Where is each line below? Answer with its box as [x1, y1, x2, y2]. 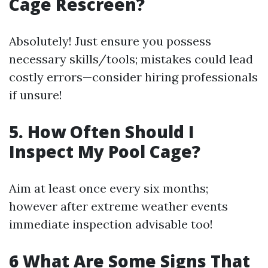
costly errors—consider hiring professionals [9, 69, 258, 84]
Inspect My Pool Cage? [9, 140, 200, 163]
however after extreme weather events [9, 199, 228, 214]
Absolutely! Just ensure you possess [9, 33, 211, 48]
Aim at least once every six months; [9, 181, 208, 196]
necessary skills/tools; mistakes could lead [9, 51, 253, 66]
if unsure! [9, 87, 62, 102]
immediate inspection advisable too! [9, 217, 213, 232]
